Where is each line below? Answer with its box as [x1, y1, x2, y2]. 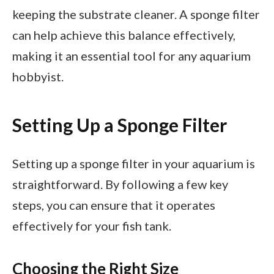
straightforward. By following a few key [12, 176, 228, 191]
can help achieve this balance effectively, [12, 27, 235, 42]
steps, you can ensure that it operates [12, 197, 215, 212]
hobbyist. [12, 68, 64, 84]
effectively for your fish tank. [12, 218, 171, 233]
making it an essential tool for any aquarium [12, 48, 251, 63]
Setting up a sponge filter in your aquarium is [12, 155, 255, 171]
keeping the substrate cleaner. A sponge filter [12, 6, 260, 21]
